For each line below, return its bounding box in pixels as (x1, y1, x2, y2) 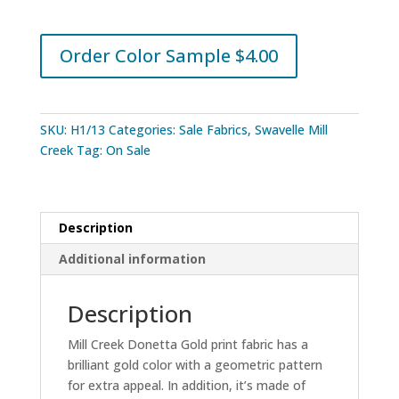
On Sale (105, 142, 151, 159)
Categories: (108, 121, 179, 138)
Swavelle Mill (254, 121, 328, 138)
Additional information (58, 250, 206, 267)
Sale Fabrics (178, 121, 248, 138)
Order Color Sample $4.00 (59, 44, 278, 68)
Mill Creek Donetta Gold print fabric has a (67, 336, 308, 353)
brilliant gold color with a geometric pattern (67, 356, 322, 373)
